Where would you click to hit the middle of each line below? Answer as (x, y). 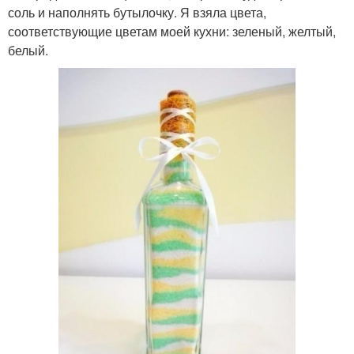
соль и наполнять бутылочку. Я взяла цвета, (137, 12)
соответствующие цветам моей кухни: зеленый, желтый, (172, 31)
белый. (28, 50)
